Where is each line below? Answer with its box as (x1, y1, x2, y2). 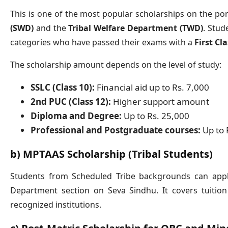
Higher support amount (111, 96, 209, 108)
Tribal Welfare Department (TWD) (68, 22, 203, 34)
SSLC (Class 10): (31, 81, 95, 94)
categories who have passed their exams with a (10, 37, 194, 48)
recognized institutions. (10, 199, 101, 211)
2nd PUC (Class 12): (31, 96, 111, 108)
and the (34, 22, 69, 34)
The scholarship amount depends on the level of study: (10, 59, 221, 71)
